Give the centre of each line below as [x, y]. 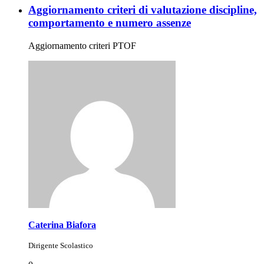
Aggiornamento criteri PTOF [82, 45]
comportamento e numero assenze [110, 23]
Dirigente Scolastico [61, 245]
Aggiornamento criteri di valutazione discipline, [143, 10]
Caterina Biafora [62, 225]
